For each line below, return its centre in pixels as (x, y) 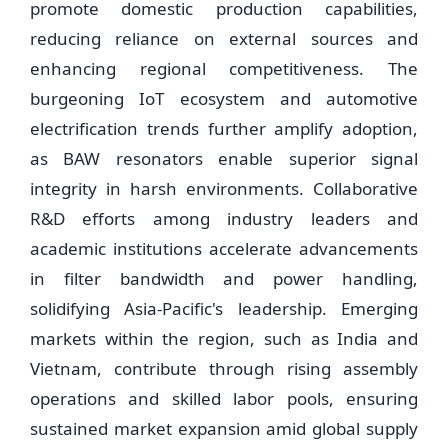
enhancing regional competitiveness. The (224, 68)
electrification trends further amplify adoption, (224, 128)
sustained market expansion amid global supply (224, 428)
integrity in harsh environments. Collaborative (224, 188)
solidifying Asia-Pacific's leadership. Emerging (224, 308)
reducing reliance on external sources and (224, 38)
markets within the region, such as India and (224, 338)
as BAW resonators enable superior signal (224, 158)
